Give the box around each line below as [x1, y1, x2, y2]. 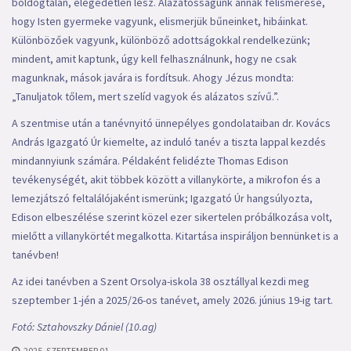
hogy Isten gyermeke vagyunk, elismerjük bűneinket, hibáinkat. [12, 14, 308, 28]
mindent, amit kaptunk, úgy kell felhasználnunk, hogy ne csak [12, 52, 297, 66]
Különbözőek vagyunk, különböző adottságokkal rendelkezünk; [12, 33, 310, 47]
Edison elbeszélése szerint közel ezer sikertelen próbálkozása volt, [12, 210, 332, 224]
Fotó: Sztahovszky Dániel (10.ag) [12, 320, 157, 334]
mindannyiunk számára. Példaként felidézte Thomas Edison [12, 154, 288, 168]
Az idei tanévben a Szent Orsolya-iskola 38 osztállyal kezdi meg [12, 274, 309, 288]
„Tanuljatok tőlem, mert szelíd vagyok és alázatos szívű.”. [12, 89, 279, 103]
